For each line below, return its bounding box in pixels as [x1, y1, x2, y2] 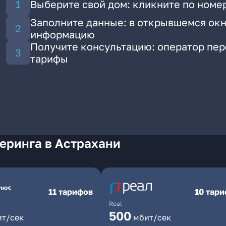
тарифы [30, 52, 68, 65]
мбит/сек [133, 212, 171, 222]
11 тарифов [48, 187, 93, 197]
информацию [30, 28, 95, 40]
